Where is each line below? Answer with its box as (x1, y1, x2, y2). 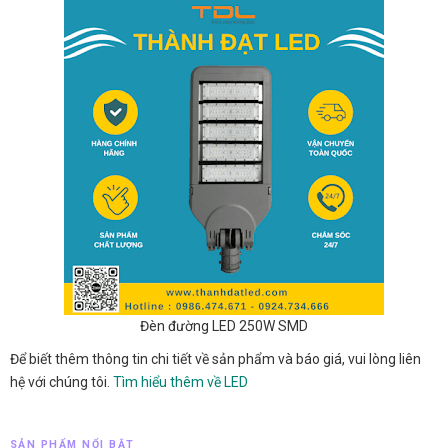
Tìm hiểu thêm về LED (113, 373, 248, 390)
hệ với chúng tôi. (10, 373, 113, 390)
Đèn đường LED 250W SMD (140, 317, 308, 334)
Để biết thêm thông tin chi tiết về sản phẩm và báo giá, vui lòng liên (10, 350, 421, 367)
